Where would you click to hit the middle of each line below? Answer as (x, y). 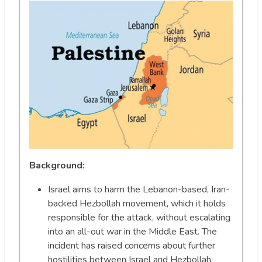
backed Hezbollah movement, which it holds (137, 204)
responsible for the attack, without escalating (139, 218)
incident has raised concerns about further (132, 246)
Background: (57, 166)
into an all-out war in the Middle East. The (132, 232)
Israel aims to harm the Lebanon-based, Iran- (139, 190)
